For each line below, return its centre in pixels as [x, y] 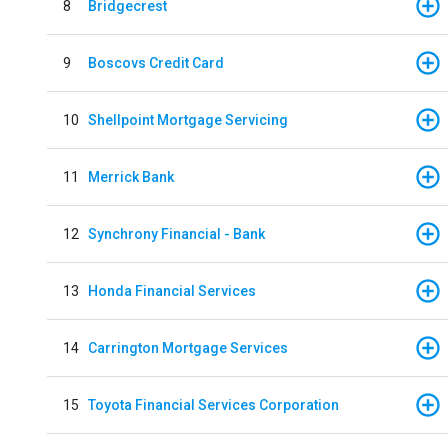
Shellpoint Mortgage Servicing [188, 119]
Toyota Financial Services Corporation [213, 404]
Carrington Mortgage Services [188, 347]
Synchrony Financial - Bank [176, 233]
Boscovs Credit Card [156, 62]
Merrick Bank [131, 176]
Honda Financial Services [172, 290]
